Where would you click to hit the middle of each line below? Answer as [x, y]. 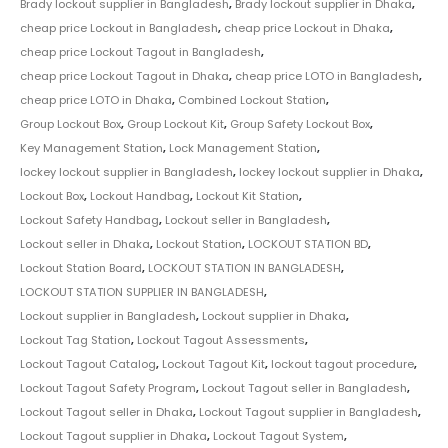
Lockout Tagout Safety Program [108, 387]
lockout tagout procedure [342, 363]
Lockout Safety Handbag [89, 219]
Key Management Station [91, 147]
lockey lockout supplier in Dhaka [329, 171]
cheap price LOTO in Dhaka [96, 99]
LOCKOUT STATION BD [308, 243]
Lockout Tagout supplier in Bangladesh [308, 411]
